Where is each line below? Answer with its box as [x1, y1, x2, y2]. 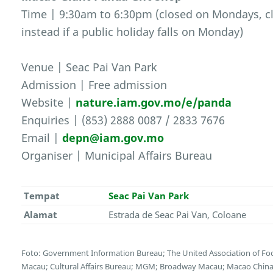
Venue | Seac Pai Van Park [21, 60, 158, 75]
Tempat [23, 190, 60, 202]
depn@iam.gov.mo [62, 130, 165, 146]
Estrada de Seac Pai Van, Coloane [108, 208, 246, 221]
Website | [21, 95, 76, 110]
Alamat [23, 208, 57, 221]
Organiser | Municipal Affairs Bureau [21, 148, 213, 163]
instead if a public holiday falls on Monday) [21, 24, 244, 40]
